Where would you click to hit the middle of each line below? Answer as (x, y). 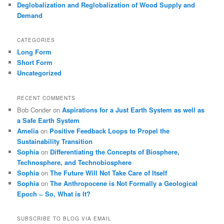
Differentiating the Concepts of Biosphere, (115, 151)
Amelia (28, 130)
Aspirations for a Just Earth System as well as (133, 109)
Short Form (35, 62)
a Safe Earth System (48, 120)
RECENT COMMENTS (46, 98)
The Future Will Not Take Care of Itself (109, 172)
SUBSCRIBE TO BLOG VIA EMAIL (64, 219)
